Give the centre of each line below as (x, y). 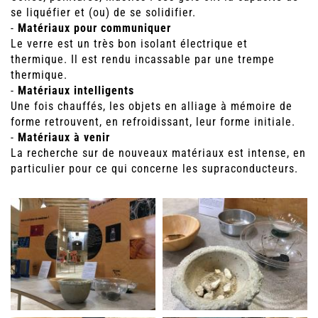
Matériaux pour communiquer (94, 28)
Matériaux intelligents (76, 91)
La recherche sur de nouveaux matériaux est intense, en (158, 153)
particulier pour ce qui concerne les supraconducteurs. (154, 169)
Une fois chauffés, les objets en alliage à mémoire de (152, 106)
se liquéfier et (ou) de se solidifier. (103, 13)
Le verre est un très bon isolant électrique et (129, 44)
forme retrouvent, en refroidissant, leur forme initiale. (153, 122)
